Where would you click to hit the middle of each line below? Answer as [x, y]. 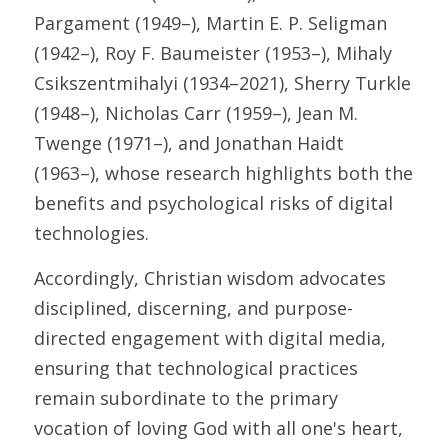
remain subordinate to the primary [186, 398]
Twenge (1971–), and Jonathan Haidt [189, 143]
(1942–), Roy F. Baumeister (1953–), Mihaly [213, 53]
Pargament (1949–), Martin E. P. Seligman [210, 23]
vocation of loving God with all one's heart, [218, 428]
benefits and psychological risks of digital [213, 203]
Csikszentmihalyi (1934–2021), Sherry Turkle [222, 83]
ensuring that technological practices [196, 368]
